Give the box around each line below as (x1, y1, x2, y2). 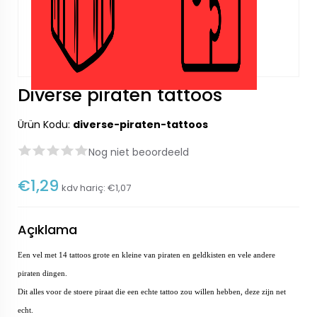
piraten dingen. (18, 270, 67, 277)
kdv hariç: (62, 181, 108, 195)
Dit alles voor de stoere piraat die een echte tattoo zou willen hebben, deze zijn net (18, 288, 286, 296)
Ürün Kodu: (18, 117, 73, 132)
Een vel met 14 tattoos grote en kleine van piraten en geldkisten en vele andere (18, 251, 275, 259)
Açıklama (18, 221, 77, 238)
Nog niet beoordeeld (88, 145, 189, 159)
